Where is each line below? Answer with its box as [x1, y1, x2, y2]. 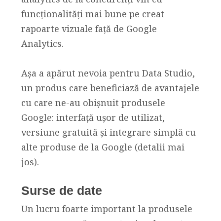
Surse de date [21, 183, 102, 197]
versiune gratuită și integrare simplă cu [21, 126, 196, 139]
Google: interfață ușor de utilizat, [21, 111, 165, 124]
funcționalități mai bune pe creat [21, 7, 164, 20]
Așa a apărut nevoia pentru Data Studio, [21, 67, 195, 79]
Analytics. [21, 37, 64, 49]
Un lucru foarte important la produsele [21, 202, 192, 215]
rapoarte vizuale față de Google [21, 22, 157, 35]
